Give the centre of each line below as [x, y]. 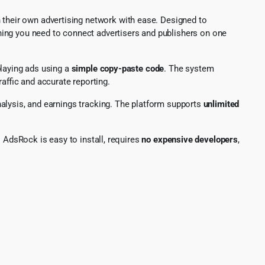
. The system [189, 68]
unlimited [221, 104]
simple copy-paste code [118, 68]
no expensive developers [190, 139]
